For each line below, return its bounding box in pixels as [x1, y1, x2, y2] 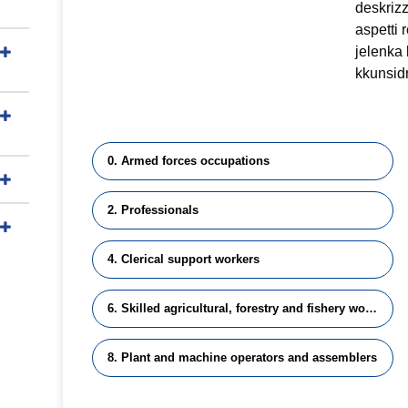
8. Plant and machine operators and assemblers [107, 351, 377, 364]
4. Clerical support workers [107, 252, 260, 266]
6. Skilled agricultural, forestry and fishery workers [365, 301, 377, 315]
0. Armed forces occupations [107, 154, 270, 168]
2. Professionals [107, 203, 199, 217]
